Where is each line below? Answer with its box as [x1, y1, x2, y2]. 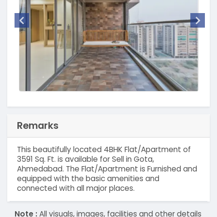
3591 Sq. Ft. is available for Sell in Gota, [16, 154, 154, 165]
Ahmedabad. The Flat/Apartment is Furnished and [16, 164, 197, 174]
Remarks [16, 118, 59, 132]
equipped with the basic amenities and [16, 173, 159, 184]
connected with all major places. [16, 183, 135, 194]
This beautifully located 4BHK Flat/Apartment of [16, 144, 191, 155]
